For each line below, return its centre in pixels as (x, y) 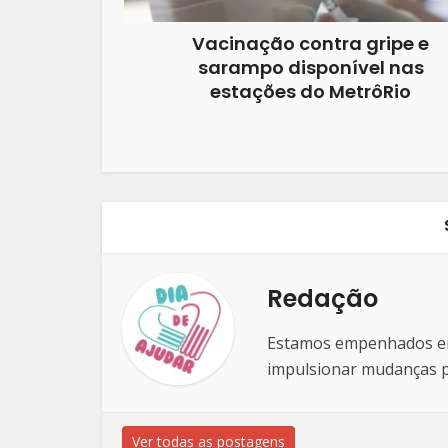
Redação (322, 298)
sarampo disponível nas (310, 67)
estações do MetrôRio (310, 91)
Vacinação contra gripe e (310, 43)
